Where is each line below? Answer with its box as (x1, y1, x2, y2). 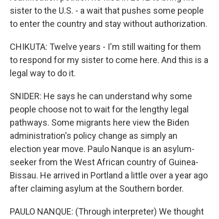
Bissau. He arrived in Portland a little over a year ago (10, 170, 208, 180)
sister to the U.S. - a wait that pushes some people (10, 5, 204, 16)
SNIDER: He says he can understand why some (10, 91, 192, 101)
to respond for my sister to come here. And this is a (10, 55, 208, 65)
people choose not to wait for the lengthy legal (10, 104, 189, 114)
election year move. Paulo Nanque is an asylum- (10, 144, 195, 154)
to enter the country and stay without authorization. (10, 19, 207, 29)
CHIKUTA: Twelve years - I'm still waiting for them (10, 42, 201, 52)
